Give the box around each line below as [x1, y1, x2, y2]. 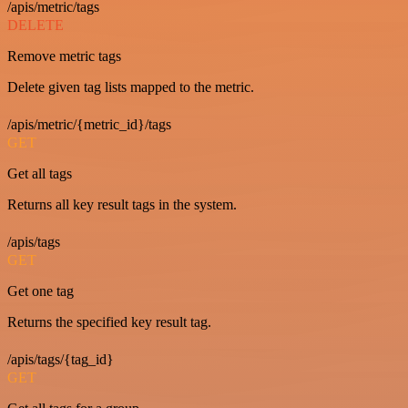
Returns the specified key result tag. [7, 314, 211, 331]
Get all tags [7, 166, 72, 182]
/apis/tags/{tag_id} [7, 352, 114, 368]
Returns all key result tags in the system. [7, 197, 237, 213]
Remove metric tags [7, 48, 121, 65]
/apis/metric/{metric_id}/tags [7, 117, 171, 133]
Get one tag [7, 283, 74, 300]
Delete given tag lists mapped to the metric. [7, 79, 254, 96]
